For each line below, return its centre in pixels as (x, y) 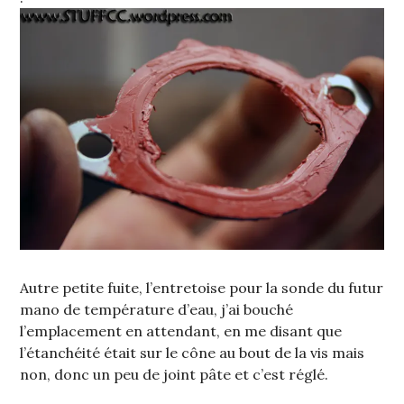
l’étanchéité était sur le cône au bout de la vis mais (193, 353)
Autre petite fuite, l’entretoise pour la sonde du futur (202, 288)
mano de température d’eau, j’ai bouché (157, 310)
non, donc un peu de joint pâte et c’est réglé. (174, 375)
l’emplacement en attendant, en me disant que (181, 331)
